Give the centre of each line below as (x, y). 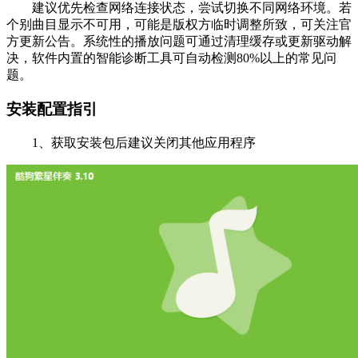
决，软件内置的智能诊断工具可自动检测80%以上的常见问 (171, 58)
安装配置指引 (52, 109)
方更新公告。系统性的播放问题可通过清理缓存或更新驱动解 (179, 42)
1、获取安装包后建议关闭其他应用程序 (131, 142)
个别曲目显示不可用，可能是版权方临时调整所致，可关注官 (179, 25)
